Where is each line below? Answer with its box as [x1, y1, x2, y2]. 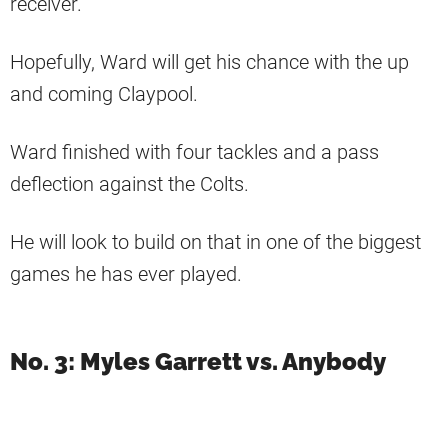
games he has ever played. [10, 262, 242, 287]
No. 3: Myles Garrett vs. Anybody [10, 347, 386, 377]
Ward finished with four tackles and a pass [10, 140, 379, 165]
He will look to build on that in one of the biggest [10, 230, 421, 255]
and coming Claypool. [10, 82, 198, 107]
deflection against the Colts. [10, 172, 249, 197]
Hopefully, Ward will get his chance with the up [10, 50, 409, 75]
